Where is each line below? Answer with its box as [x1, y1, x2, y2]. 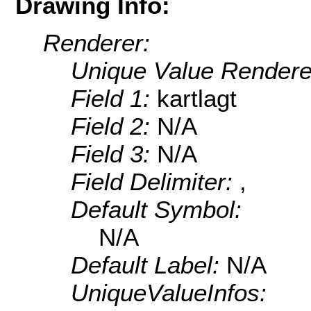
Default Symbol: [71, 196, 242, 224]
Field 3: [71, 140, 157, 168]
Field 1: [71, 85, 157, 112]
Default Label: [71, 251, 226, 279]
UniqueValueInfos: [71, 279, 267, 307]
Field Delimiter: [71, 168, 239, 196]
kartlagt [157, 85, 237, 112]
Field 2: [71, 112, 157, 140]
